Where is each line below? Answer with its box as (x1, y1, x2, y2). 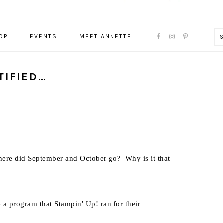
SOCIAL (142, 53, 184, 64)
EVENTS (29, 33, 57, 40)
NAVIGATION (142, 29, 213, 40)
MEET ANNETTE (79, 33, 132, 40)
